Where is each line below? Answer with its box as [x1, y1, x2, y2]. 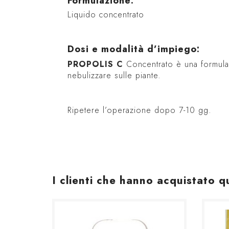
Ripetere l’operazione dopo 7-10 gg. [67, 104, 212, 116]
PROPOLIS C [67, 58, 126, 70]
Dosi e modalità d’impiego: [67, 42, 200, 56]
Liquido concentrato [67, 9, 144, 20]
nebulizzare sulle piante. [67, 70, 161, 81]
